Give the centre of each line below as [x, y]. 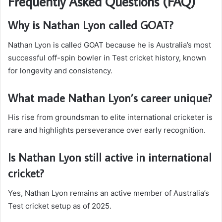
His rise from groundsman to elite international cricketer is [110, 117]
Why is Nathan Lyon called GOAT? [91, 25]
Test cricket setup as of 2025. [60, 206]
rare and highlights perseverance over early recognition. [107, 130]
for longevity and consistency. [60, 70]
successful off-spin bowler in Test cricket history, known [107, 57]
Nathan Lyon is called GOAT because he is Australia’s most [110, 45]
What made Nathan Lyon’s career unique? [110, 97]
